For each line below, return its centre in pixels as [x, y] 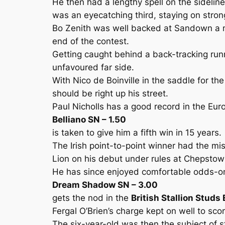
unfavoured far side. [93, 67]
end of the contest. [91, 41]
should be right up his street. [110, 93]
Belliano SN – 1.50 [89, 120]
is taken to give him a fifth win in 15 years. [137, 133]
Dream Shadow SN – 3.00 [105, 185]
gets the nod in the [92, 198]
